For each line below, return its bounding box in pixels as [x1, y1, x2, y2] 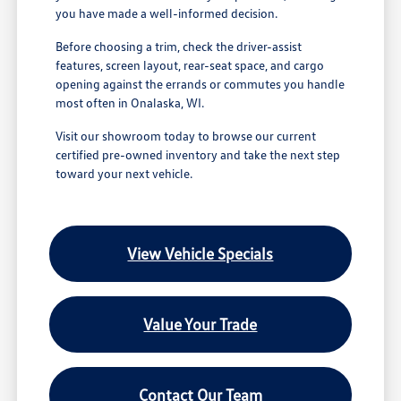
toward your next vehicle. [55, 166, 193, 182]
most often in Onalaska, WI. [55, 95, 205, 111]
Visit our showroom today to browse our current [55, 128, 317, 144]
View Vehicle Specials [127, 243, 274, 264]
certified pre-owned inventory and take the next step [55, 147, 341, 163]
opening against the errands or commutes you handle [55, 76, 346, 92]
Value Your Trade [143, 314, 258, 335]
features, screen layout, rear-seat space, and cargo [55, 57, 325, 73]
